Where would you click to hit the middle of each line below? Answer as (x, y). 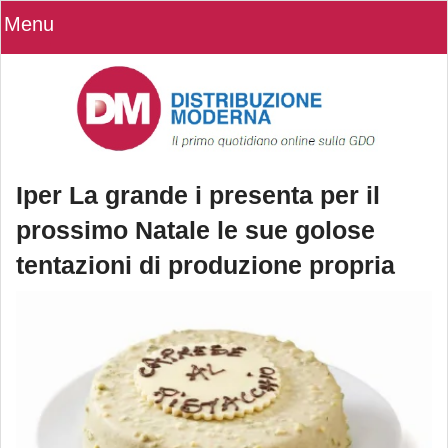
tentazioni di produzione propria (205, 265)
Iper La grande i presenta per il (198, 195)
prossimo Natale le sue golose (195, 230)
